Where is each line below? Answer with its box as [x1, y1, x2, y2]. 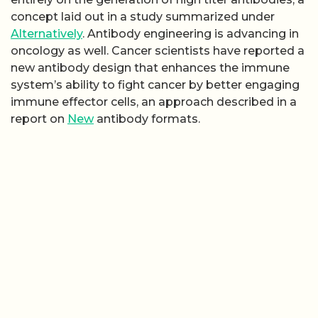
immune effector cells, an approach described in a [11, 94, 297, 109]
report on [11, 111, 67, 126]
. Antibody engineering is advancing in [82, 26, 299, 40]
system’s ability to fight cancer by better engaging [11, 77, 300, 92]
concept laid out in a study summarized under [11, 9, 275, 23]
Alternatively [11, 26, 82, 40]
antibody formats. [94, 111, 200, 126]
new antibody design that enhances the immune [11, 60, 290, 75]
